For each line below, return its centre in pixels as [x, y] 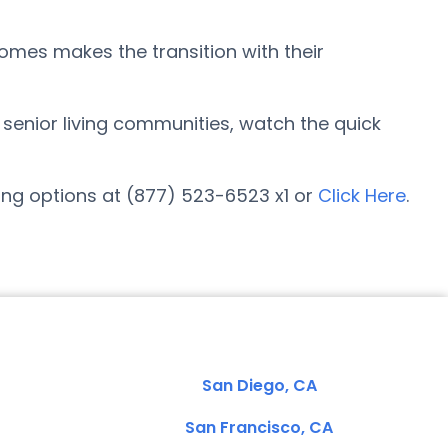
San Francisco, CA [259, 427]
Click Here [362, 195]
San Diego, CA [259, 385]
